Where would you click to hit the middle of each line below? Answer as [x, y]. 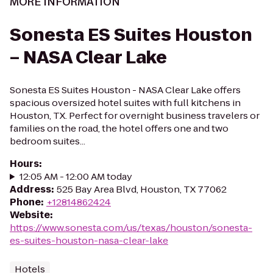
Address [30, 189]
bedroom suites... [48, 141]
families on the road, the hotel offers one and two [119, 128]
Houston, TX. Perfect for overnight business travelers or [135, 115]
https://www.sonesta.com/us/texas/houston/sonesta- [131, 228]
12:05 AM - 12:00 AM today [76, 176]
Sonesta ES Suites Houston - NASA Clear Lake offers [125, 90]
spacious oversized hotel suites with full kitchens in [125, 103]
